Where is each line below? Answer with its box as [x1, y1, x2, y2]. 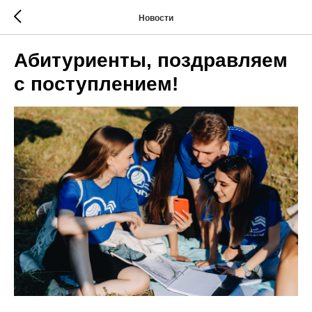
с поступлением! [14, 73, 178, 95]
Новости [139, 13, 173, 23]
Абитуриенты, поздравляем [14, 49, 288, 71]
